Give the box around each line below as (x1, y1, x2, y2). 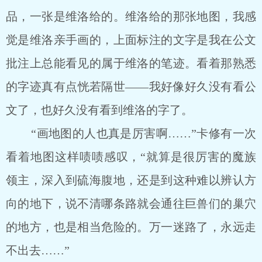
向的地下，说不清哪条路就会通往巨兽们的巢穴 (6, 197, 256, 210)
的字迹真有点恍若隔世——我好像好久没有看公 (6, 80, 256, 93)
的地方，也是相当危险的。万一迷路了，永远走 (6, 220, 256, 233)
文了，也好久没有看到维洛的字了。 (6, 104, 193, 116)
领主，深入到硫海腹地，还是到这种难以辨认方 (6, 174, 256, 187)
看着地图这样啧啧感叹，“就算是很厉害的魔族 (6, 150, 256, 163)
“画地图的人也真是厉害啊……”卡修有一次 (6, 127, 256, 140)
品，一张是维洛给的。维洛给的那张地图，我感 (6, 10, 256, 23)
